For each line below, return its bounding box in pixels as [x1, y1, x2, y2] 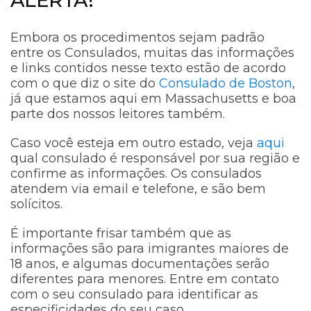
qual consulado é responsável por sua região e [10, 151, 300, 167]
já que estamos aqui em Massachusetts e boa [10, 91, 296, 107]
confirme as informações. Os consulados [10, 166, 262, 182]
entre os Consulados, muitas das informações [10, 45, 294, 61]
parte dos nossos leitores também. [10, 106, 228, 122]
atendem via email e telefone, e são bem [10, 181, 266, 197]
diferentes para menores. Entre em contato [10, 271, 279, 287]
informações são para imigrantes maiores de [10, 241, 289, 257]
